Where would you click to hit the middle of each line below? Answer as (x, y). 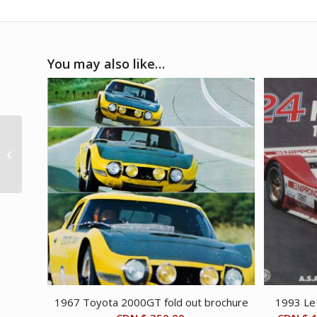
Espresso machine (64, 161)
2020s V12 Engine (62, 146)
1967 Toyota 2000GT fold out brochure (151, 302)
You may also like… (106, 63)
